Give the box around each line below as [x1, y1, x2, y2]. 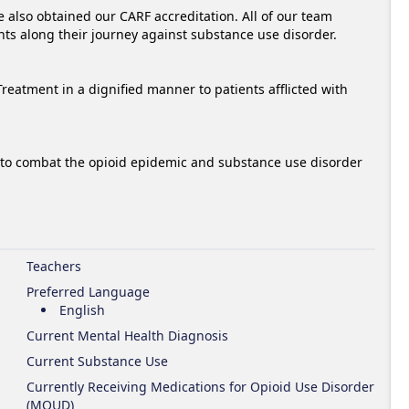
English [59, 301, 106, 319]
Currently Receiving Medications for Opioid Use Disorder [26, 378, 375, 395]
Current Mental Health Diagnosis [26, 327, 229, 344]
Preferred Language [26, 283, 151, 300]
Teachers [26, 257, 82, 275]
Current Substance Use [26, 352, 169, 370]
